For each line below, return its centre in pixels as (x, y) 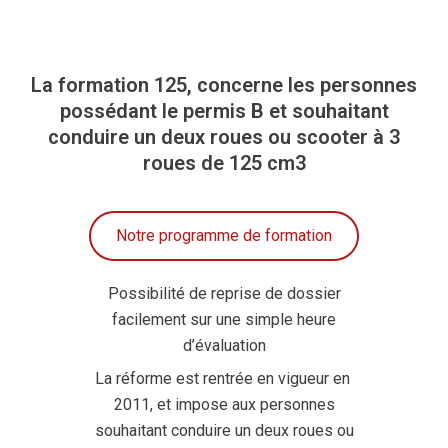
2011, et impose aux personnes (224, 404)
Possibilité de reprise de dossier (224, 293)
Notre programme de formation (224, 235)
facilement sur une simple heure (224, 319)
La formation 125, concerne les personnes (224, 85)
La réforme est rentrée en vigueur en (224, 378)
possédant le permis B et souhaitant (224, 111)
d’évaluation (224, 345)
